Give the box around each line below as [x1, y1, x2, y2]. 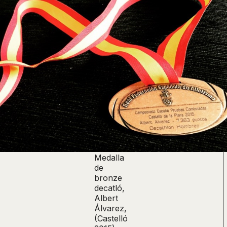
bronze [94, 172, 122, 183]
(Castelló [94, 213, 128, 223]
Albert [94, 193, 118, 203]
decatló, [94, 182, 125, 193]
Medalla [94, 152, 124, 163]
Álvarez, [94, 203, 127, 213]
